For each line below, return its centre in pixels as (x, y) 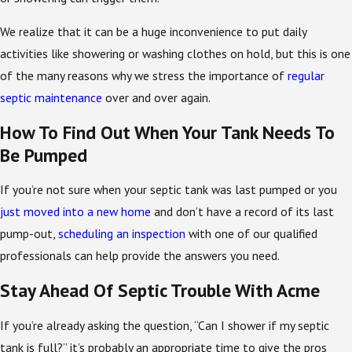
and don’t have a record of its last (242, 212)
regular (306, 76)
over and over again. (159, 98)
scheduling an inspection (122, 234)
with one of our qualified (251, 234)
